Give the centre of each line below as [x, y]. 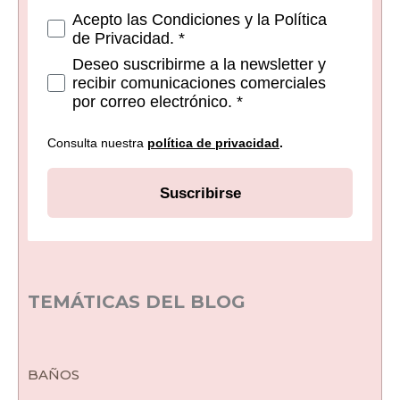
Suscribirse [200, 193]
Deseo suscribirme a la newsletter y [199, 65]
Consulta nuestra [97, 143]
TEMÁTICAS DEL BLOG [137, 301]
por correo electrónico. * [158, 102]
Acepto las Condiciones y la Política [200, 20]
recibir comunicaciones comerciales [199, 83]
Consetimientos [107, 18]
